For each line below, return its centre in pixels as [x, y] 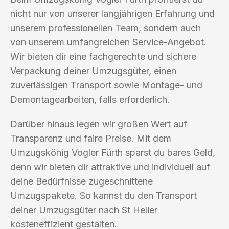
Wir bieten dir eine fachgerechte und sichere [103, 56]
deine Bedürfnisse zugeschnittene [82, 181]
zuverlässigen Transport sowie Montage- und [106, 85]
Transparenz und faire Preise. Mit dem [91, 138]
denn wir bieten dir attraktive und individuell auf [110, 167]
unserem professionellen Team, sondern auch [106, 28]
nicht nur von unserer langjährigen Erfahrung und [112, 13]
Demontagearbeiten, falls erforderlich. [90, 99]
